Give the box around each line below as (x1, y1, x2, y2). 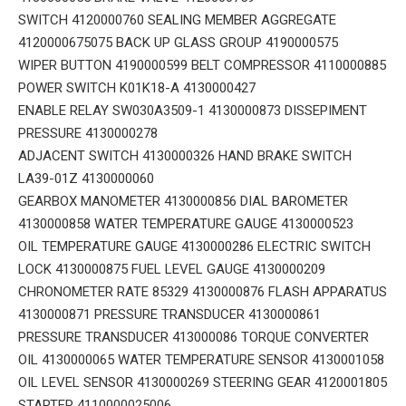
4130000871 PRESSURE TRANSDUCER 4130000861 (18, 306, 321, 324)
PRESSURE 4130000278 (18, 125, 158, 142)
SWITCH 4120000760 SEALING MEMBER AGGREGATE (18, 12, 336, 29)
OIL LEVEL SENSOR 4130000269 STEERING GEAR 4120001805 (18, 374, 387, 391)
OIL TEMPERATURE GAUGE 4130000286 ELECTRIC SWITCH (18, 238, 371, 256)
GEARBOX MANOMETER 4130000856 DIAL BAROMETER (18, 193, 348, 210)
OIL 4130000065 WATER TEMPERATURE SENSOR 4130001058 (18, 352, 384, 369)
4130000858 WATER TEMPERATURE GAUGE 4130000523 (18, 216, 353, 233)
